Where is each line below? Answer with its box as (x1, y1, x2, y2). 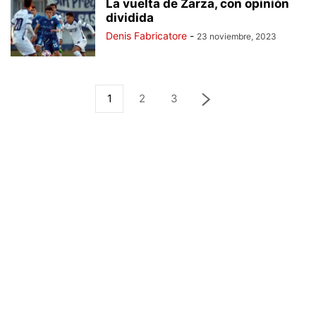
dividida (106, 11, 154, 25)
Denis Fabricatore (106, 30, 187, 42)
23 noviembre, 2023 (197, 31, 276, 42)
